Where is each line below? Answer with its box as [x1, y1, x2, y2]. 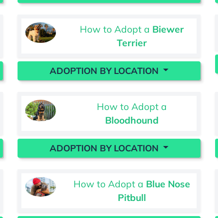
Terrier [116, 36, 147, 49]
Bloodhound [105, 114, 159, 126]
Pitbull [117, 191, 146, 203]
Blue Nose [145, 178, 190, 190]
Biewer [152, 23, 184, 35]
